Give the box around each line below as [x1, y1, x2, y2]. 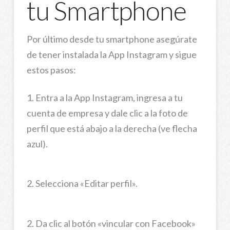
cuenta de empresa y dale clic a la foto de [26, 107, 188, 119]
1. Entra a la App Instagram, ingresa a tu [26, 92, 183, 104]
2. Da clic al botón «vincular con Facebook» [26, 217, 196, 229]
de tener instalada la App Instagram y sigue [26, 49, 197, 61]
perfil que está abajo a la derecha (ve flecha [26, 123, 197, 135]
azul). [26, 138, 48, 150]
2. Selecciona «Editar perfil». [26, 178, 138, 189]
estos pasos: [26, 64, 76, 76]
